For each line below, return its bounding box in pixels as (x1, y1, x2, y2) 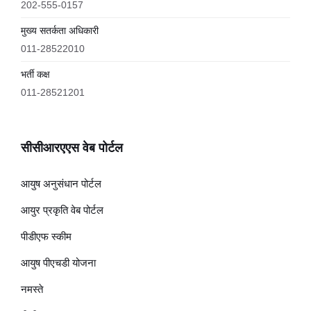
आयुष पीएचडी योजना (21, 257, 96, 269)
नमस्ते (21, 283, 43, 295)
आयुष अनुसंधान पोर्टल (21, 178, 101, 190)
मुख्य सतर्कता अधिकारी (21, 25, 99, 36)
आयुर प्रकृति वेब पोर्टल (21, 204, 103, 216)
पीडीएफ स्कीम (21, 230, 72, 242)
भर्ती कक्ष (21, 69, 50, 80)
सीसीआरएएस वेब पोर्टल (21, 141, 123, 155)
